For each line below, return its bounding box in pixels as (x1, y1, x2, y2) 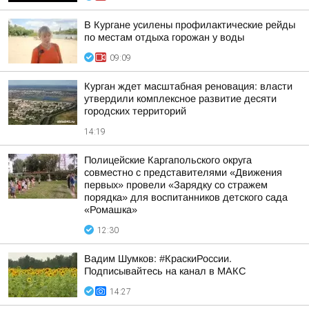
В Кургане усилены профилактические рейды (84, 19, 295, 30)
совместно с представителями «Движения (84, 167, 282, 178)
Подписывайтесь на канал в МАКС (84, 266, 246, 277)
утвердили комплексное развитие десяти (84, 93, 277, 104)
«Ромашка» (84, 204, 137, 215)
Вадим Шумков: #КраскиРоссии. (84, 253, 232, 264)
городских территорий (84, 106, 186, 117)
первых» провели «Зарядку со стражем (84, 179, 268, 190)
